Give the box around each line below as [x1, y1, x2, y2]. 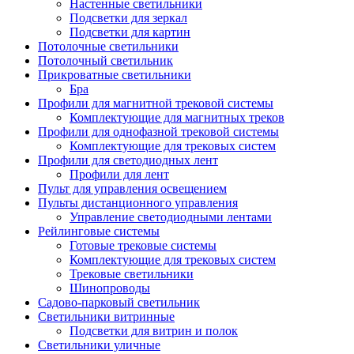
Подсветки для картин [70, 25, 190, 40]
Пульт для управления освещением [38, 182, 227, 196]
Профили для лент [70, 168, 169, 182]
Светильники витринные [38, 310, 175, 324]
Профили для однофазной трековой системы [38, 125, 279, 139]
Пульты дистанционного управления [38, 196, 238, 210]
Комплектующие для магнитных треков [70, 111, 284, 125]
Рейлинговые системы [38, 224, 160, 239]
